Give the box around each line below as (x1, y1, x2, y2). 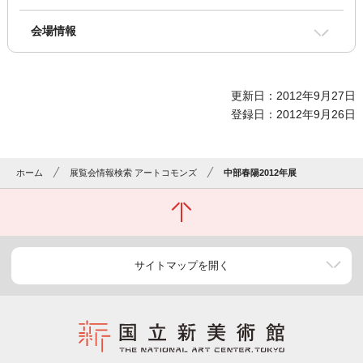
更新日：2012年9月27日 (231, 89, 357, 103)
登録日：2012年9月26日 (231, 108, 357, 122)
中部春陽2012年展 (224, 168, 297, 178)
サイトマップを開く (134, 259, 229, 272)
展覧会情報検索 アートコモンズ (70, 168, 198, 178)
